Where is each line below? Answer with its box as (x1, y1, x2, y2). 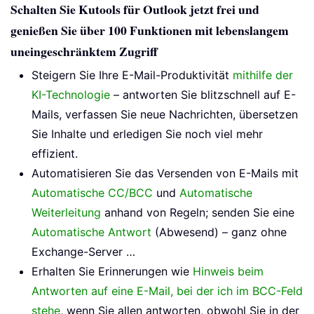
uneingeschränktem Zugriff (11, 42, 158, 61)
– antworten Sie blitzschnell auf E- (110, 88, 296, 102)
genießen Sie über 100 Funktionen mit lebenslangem (11, 21, 289, 40)
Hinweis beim (193, 264, 264, 279)
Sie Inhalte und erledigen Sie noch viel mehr (32, 127, 263, 142)
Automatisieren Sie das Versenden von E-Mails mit (32, 166, 299, 181)
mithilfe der (233, 68, 293, 83)
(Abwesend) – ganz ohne (151, 225, 287, 240)
